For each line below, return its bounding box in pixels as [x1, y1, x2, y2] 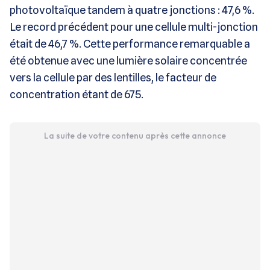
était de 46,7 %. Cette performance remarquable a [10, 37, 250, 50]
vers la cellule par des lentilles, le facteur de [10, 71, 216, 84]
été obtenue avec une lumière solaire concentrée [10, 54, 247, 67]
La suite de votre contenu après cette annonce [43, 130, 226, 141]
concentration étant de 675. [10, 87, 143, 101]
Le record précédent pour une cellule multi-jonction [10, 20, 258, 33]
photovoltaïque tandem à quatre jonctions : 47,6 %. [10, 3, 254, 16]
